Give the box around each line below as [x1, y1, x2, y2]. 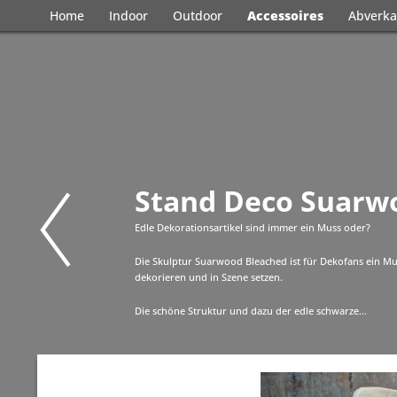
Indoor [109, 7, 148, 24]
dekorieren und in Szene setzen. [135, 270, 285, 284]
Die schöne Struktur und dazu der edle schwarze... [135, 304, 367, 317]
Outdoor [173, 7, 222, 24]
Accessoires [247, 7, 323, 24]
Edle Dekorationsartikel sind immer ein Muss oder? [135, 221, 370, 234]
